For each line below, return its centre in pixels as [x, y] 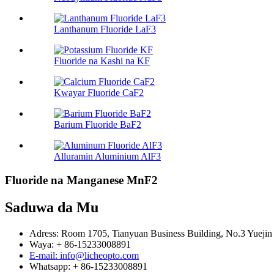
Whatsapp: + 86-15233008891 [88, 266]
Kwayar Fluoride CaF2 [99, 93]
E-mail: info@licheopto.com [84, 255]
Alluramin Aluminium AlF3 [107, 157]
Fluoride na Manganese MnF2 [81, 180]
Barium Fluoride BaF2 [98, 125]
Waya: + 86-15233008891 [80, 244]
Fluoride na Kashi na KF [102, 61]
